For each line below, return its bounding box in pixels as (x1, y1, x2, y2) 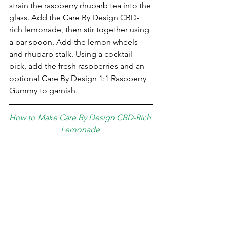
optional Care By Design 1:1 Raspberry (9, 73, 148, 83)
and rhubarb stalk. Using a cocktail (9, 49, 134, 59)
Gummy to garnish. (9, 85, 78, 95)
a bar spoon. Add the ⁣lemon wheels (9, 36, 140, 47)
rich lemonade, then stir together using (9, 24, 152, 34)
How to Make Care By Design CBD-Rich (9, 112, 153, 122)
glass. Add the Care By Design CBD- (9, 12, 139, 22)
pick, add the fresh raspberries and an (9, 61, 146, 71)
